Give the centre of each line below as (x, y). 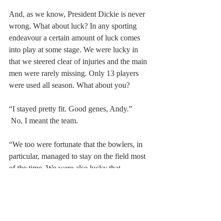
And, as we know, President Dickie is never (78, 14)
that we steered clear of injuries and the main (79, 62)
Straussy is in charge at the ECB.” (62, 180)
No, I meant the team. (44, 121)
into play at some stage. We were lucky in (74, 50)
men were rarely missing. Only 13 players (75, 74)
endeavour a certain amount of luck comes (75, 38)
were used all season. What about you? (69, 85)
